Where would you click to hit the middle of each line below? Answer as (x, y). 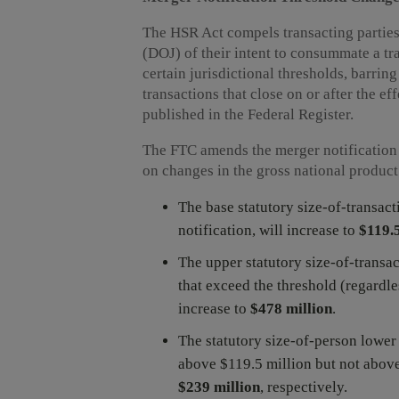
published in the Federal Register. (248, 115)
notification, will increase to (269, 231)
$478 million (291, 309)
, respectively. (304, 387)
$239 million (219, 387)
